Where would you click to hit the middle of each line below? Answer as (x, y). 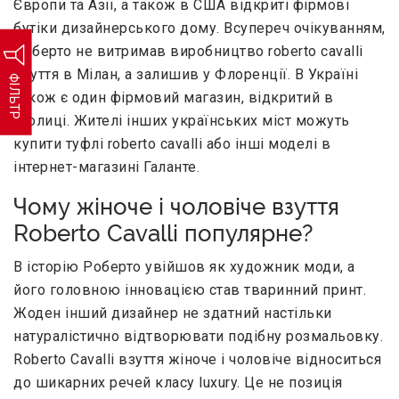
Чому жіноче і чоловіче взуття (176, 207)
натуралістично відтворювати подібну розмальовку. (198, 337)
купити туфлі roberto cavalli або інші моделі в (172, 144)
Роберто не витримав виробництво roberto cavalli (188, 52)
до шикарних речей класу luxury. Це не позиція (178, 383)
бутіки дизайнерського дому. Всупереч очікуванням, (199, 28)
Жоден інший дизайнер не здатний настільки (173, 313)
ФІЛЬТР (14, 96)
